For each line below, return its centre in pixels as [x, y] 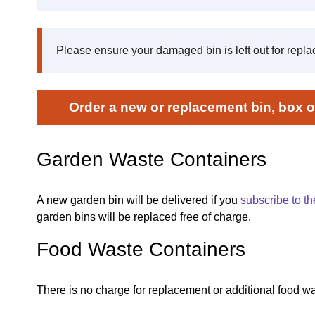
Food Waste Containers [141, 249]
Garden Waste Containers [152, 159]
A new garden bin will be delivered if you [139, 200]
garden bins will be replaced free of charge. [144, 217]
